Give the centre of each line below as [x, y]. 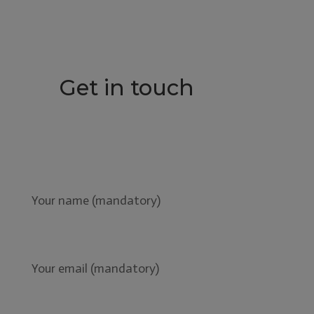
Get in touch [127, 87]
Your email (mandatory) [95, 268]
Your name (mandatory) [96, 200]
